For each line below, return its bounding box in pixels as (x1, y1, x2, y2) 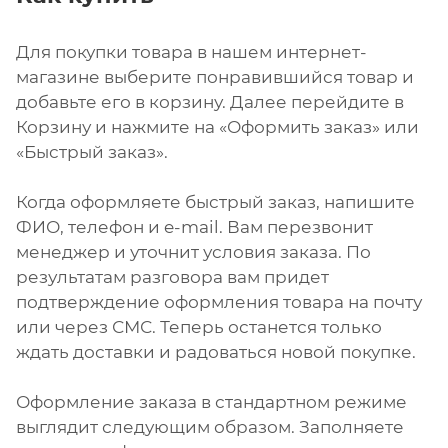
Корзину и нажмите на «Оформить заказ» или (16, 116, 419, 137)
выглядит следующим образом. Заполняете (16, 416, 404, 437)
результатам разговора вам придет (16, 266, 329, 287)
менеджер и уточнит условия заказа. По (16, 241, 371, 262)
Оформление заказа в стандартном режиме (16, 391, 407, 412)
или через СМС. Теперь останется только (16, 316, 382, 337)
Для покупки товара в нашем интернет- (16, 41, 367, 62)
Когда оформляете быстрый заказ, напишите (16, 191, 415, 212)
